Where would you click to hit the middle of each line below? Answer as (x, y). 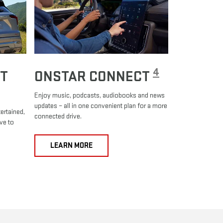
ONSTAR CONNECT (94, 76)
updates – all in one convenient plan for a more (101, 106)
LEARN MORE (71, 145)
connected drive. (58, 116)
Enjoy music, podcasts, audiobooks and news (100, 95)
